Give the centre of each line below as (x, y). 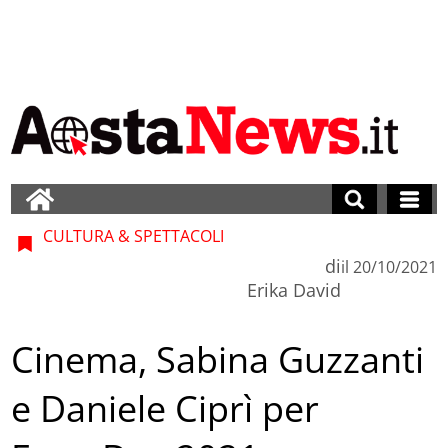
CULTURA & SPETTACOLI (132, 235)
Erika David (293, 289)
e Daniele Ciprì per (165, 409)
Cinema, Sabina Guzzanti (218, 360)
